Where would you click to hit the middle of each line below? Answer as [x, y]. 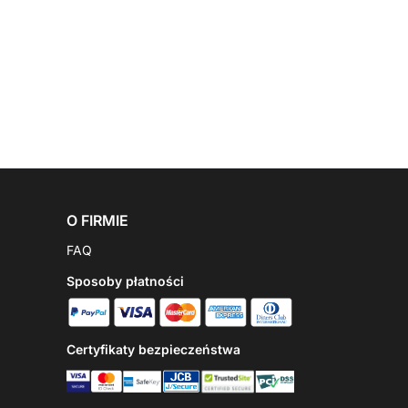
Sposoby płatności [125, 281]
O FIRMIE [97, 220]
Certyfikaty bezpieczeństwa [153, 349]
